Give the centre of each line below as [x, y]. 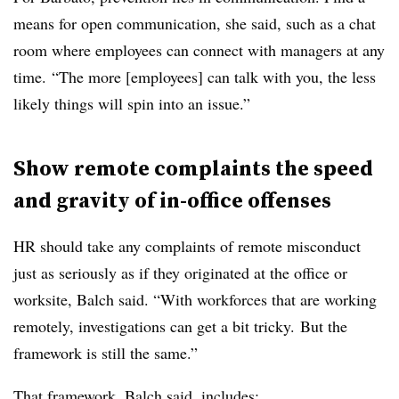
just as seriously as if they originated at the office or [180, 273]
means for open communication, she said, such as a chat [195, 23]
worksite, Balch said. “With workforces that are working [195, 299]
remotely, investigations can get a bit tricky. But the [180, 326]
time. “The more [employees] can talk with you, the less [195, 77]
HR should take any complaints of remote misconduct [187, 246]
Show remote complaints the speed [193, 168]
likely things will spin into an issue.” [132, 103]
